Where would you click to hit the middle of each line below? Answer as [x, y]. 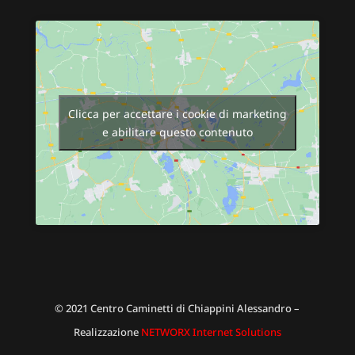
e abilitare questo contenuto [177, 132]
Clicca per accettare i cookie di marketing [177, 113]
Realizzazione [107, 332]
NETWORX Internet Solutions [211, 332]
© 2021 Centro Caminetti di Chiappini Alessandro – [177, 308]
